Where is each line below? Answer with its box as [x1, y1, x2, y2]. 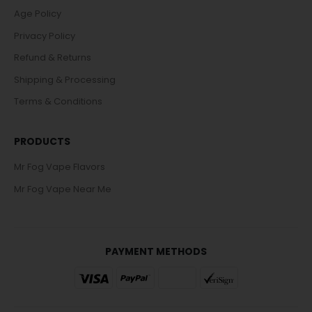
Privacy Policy [14, 29, 75, 42]
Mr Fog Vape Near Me [14, 182, 111, 196]
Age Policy [14, 7, 61, 21]
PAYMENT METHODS [105, 244, 207, 258]
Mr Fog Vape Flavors [14, 160, 105, 174]
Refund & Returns [14, 51, 91, 65]
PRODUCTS [14, 134, 70, 148]
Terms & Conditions [14, 95, 102, 109]
